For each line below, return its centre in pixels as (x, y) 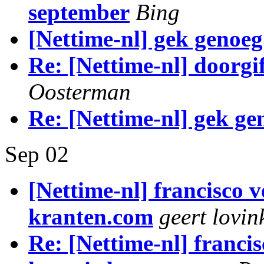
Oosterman (80, 92)
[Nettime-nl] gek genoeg (146, 39)
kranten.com (91, 217)
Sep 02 (37, 154)
